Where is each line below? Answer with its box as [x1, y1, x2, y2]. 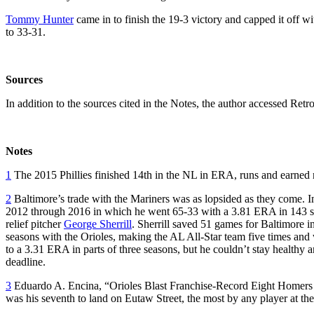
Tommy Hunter [6, 13, 74, 25]
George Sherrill [64, 217, 132, 230]
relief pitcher [6, 217, 64, 230]
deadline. [6, 255, 46, 268]
